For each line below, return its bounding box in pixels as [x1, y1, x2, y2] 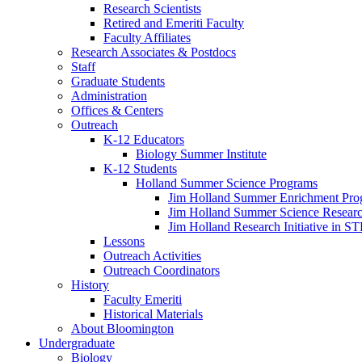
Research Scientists [103, 2, 201, 16]
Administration [71, 89, 147, 103]
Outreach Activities [103, 249, 201, 263]
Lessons [103, 234, 145, 249]
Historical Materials [103, 307, 203, 322]
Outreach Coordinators [103, 263, 220, 278]
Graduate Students [71, 74, 165, 89]
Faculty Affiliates [103, 31, 191, 45]
